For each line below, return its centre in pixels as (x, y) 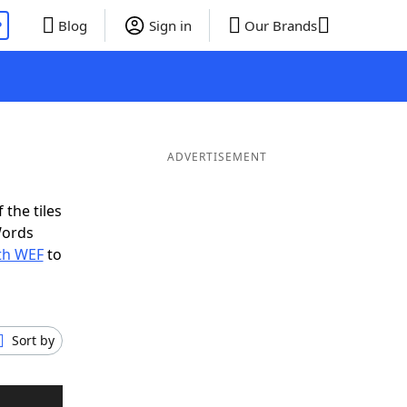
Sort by (33, 340)
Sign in (170, 25)
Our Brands (280, 25)
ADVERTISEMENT (217, 157)
